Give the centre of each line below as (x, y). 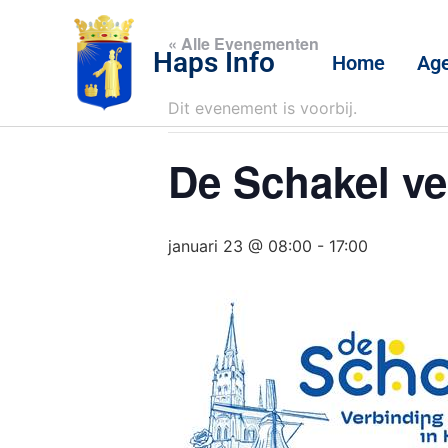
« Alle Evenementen (243, 44)
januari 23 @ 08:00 (240, 246)
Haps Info (214, 63)
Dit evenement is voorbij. (262, 108)
